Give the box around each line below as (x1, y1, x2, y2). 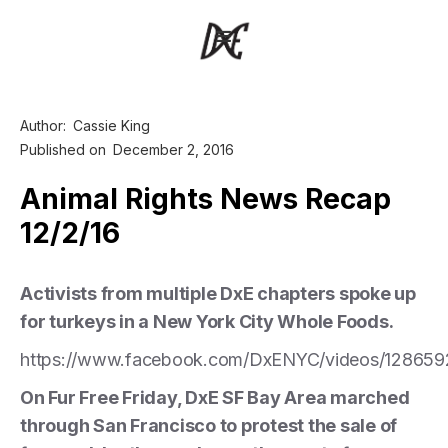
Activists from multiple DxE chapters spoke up (20, 282, 416, 304)
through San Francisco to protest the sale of (20, 414, 397, 436)
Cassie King (73, 116, 150, 134)
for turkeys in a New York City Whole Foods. (20, 310, 394, 332)
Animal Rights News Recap (20, 181, 391, 216)
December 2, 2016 (113, 140, 234, 158)
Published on (20, 140, 106, 158)
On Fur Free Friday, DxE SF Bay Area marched (20, 386, 410, 408)
